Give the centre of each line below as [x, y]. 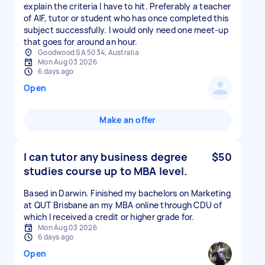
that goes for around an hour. [81, 42]
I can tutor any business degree [106, 157]
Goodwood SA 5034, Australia [88, 52]
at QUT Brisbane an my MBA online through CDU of [123, 205]
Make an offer [128, 120]
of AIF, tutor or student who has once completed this [126, 18]
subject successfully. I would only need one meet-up [126, 30]
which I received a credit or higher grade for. [109, 217]
